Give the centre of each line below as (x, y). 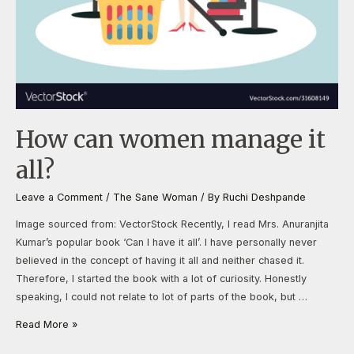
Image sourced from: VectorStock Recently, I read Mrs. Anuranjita (172, 224)
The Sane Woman (155, 197)
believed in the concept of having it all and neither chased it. (160, 260)
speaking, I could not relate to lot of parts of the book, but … (162, 296)
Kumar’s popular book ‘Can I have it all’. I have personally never (166, 242)
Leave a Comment (59, 197)
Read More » (47, 325)
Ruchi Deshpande (264, 197)
